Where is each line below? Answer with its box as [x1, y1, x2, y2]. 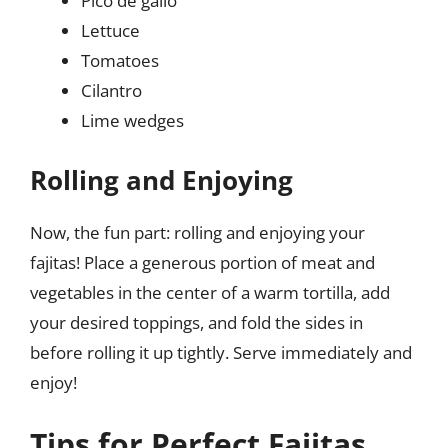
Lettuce [81, 19, 140, 42]
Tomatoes [81, 49, 159, 72]
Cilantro [81, 79, 142, 102]
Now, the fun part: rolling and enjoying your [30, 220, 365, 244]
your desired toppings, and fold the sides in [30, 310, 363, 334]
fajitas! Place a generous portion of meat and [30, 250, 375, 274]
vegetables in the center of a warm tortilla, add [30, 280, 390, 304]
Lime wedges [81, 109, 184, 132]
